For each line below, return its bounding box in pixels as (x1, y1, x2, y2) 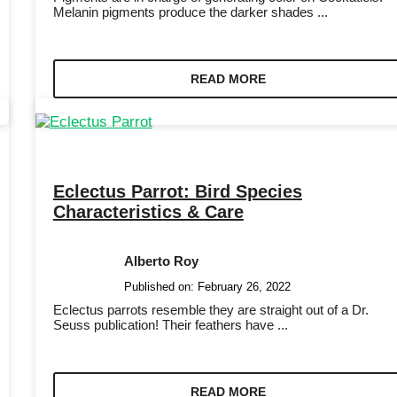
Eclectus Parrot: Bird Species (52, 182, 302, 202)
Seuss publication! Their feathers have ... (52, 317, 288, 333)
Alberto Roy (123, 253, 198, 269)
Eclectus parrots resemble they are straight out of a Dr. (52, 302, 369, 318)
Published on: (123, 280, 198, 294)
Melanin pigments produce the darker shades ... (52, 4, 328, 19)
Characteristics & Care (52, 202, 244, 222)
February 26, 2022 (197, 280, 291, 294)
